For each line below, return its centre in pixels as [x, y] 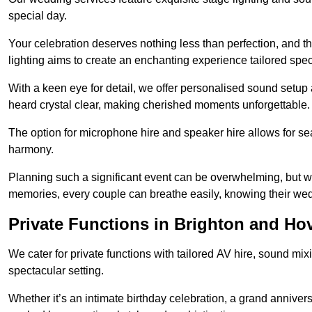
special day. [38, 16]
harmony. [31, 150]
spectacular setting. [56, 271]
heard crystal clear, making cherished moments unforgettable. [159, 105]
